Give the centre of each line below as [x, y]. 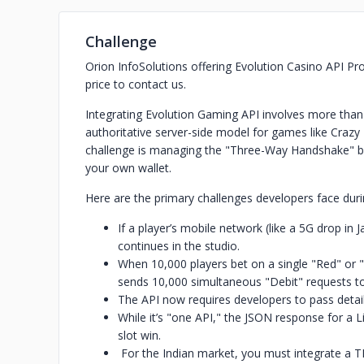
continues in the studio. [179, 246]
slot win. [139, 335]
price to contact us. [136, 84]
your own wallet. [128, 168]
